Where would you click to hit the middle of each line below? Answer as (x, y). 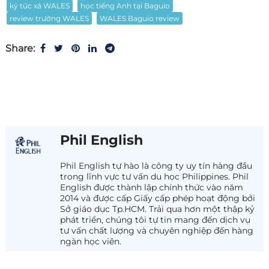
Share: (21, 49)
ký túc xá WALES (39, 6)
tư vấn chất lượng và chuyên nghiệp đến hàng (157, 230)
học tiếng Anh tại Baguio (125, 6)
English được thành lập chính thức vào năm (152, 187)
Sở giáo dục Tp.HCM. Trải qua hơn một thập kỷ (158, 209)
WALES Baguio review (139, 19)
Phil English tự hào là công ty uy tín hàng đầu (156, 165)
